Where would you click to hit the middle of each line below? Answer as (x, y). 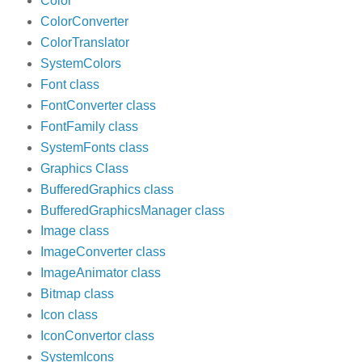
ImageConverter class (103, 252)
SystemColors (80, 63)
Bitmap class (77, 294)
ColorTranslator (84, 42)
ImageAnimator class (100, 273)
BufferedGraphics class (107, 189)
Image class (74, 231)
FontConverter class (98, 105)
